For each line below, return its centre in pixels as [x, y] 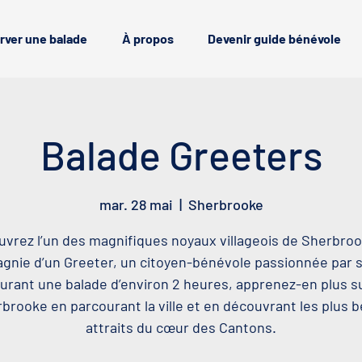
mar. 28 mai [136, 204]
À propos [148, 38]
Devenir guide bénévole [274, 38]
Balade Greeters [181, 154]
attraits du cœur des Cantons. [181, 327]
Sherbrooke [225, 204]
